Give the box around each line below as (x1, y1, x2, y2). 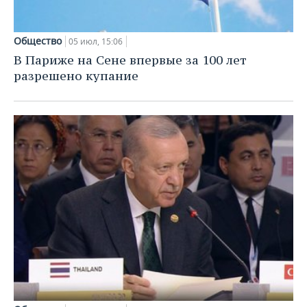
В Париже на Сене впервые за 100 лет (14, 51, 247, 68)
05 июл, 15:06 (69, 35, 123, 47)
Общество (14, 34, 62, 47)
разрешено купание (14, 67, 138, 84)
